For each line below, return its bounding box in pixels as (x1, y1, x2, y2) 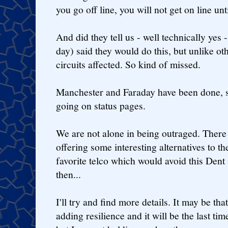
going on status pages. (56, 98, 146, 112)
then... (56, 167, 81, 181)
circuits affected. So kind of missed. (56, 57, 201, 71)
